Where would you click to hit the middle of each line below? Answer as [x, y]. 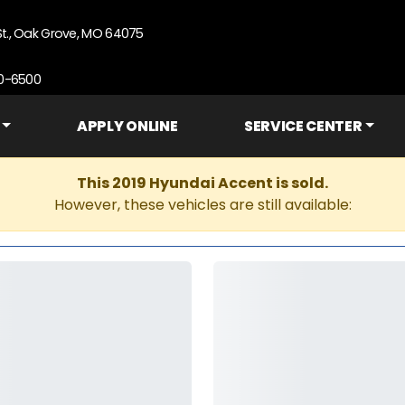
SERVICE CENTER [303, 126]
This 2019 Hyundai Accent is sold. [202, 183]
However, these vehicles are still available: [202, 205]
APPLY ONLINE [127, 126]
